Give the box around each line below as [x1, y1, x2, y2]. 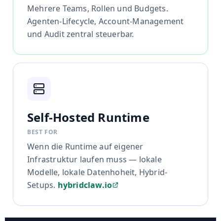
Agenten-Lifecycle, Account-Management [27, 16, 184, 27]
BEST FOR [27, 128, 58, 137]
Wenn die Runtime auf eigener [27, 141, 144, 152]
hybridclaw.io [57, 180, 112, 191]
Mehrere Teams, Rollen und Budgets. [27, 3, 168, 14]
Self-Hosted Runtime [27, 109, 149, 126]
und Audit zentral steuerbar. [27, 29, 134, 40]
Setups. [27, 180, 58, 191]
